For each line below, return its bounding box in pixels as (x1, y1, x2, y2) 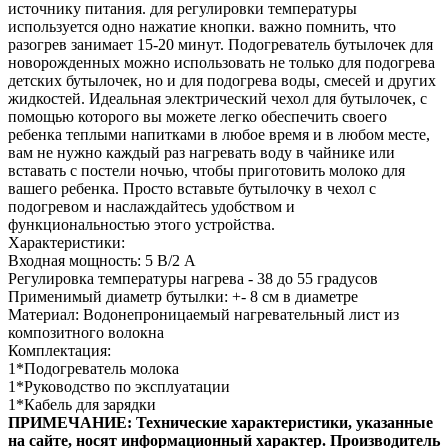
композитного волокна (8, 323, 164, 341)
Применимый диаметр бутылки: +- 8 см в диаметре (8, 287, 358, 305)
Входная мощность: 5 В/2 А (8, 251, 196, 269)
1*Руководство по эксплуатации (8, 377, 230, 395)
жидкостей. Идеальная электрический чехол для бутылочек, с (8, 89, 427, 107)
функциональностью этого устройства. (8, 215, 275, 233)
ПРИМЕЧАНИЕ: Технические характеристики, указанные (8, 413, 433, 431)
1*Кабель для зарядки (8, 395, 156, 413)
